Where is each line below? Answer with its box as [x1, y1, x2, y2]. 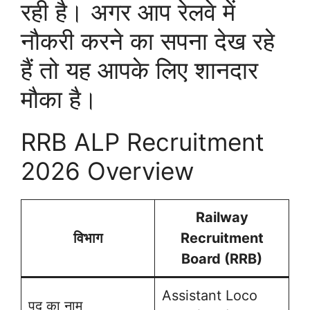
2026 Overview [21, 156, 194, 186]
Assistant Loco [162, 287, 257, 304]
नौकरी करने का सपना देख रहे [21, 26, 275, 56]
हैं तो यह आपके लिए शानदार [21, 55, 258, 85]
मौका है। [21, 84, 98, 114]
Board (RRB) [181, 250, 262, 268]
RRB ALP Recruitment [21, 127, 264, 157]
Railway [195, 209, 248, 226]
